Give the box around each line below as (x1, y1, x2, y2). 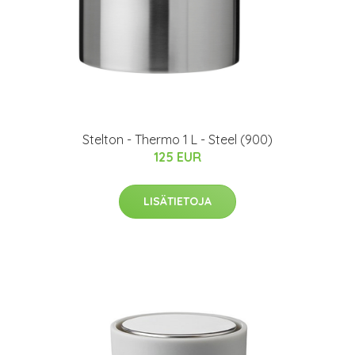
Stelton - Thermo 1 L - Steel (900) (82, 132, 273, 148)
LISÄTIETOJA (143, 194, 212, 209)
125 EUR (154, 149, 201, 166)
